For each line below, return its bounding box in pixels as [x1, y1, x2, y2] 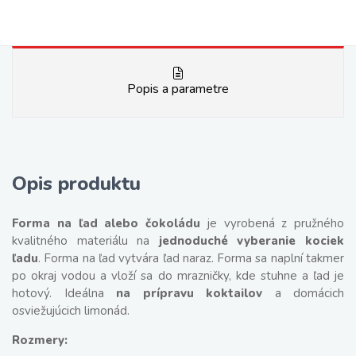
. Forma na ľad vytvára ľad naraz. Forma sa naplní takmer [38, 250, 344, 266]
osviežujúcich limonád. [12, 303, 130, 319]
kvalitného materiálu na [12, 233, 159, 249]
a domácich [262, 285, 344, 301]
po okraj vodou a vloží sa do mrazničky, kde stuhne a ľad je [12, 268, 344, 284]
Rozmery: [12, 332, 68, 348]
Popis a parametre [127, 80, 229, 98]
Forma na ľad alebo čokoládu [12, 215, 200, 231]
